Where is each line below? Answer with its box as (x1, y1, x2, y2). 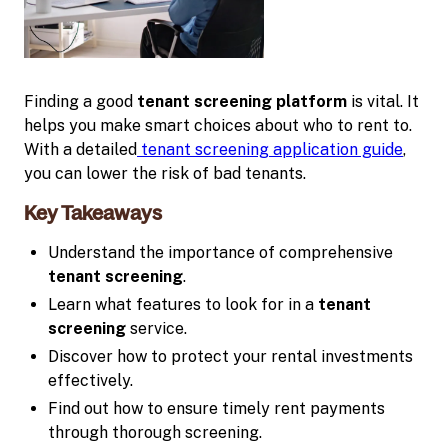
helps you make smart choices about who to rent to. (24, 115, 412, 135)
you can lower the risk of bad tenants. (24, 163, 306, 183)
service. (126, 318, 187, 338)
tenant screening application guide (137, 139, 403, 159)
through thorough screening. (48, 422, 262, 442)
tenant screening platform (137, 91, 347, 111)
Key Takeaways (24, 201, 162, 224)
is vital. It (347, 91, 419, 111)
